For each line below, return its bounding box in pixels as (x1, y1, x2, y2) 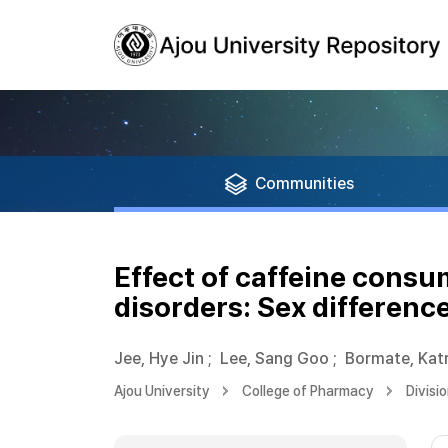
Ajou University (114, 383, 210, 399)
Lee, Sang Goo (220, 349, 329, 368)
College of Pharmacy (242, 383, 374, 399)
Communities (255, 174, 354, 193)
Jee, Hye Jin (114, 349, 204, 368)
